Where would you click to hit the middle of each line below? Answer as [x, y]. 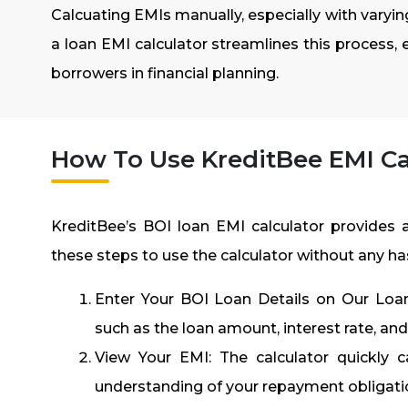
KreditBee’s [97, 226]
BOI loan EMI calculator [234, 226]
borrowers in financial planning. [165, 73]
